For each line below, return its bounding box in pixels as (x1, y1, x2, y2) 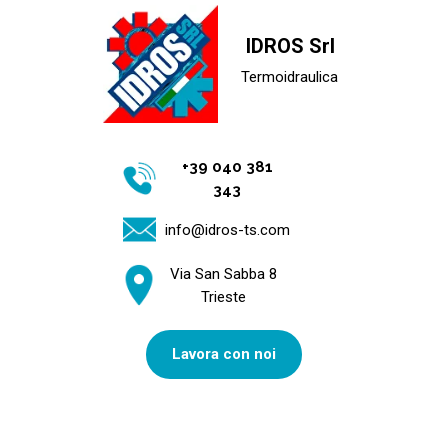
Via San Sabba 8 (169, 265, 277, 283)
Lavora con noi (172, 344, 276, 363)
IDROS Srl (246, 33, 335, 58)
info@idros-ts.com (165, 220, 290, 239)
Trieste (200, 288, 246, 306)
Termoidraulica (240, 67, 338, 86)
